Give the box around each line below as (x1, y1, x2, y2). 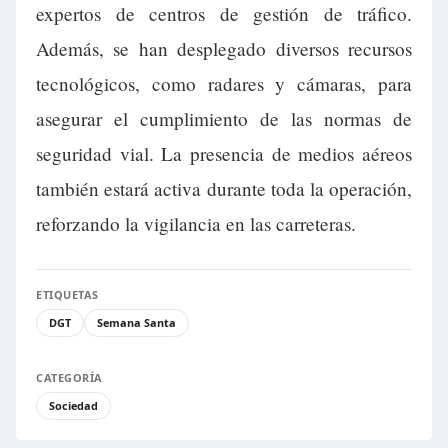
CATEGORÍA (36, 370, 103, 386)
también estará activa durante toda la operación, (36, 176, 412, 202)
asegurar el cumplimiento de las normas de (36, 106, 412, 132)
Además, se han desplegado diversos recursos (36, 36, 412, 62)
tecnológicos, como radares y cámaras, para (36, 71, 412, 97)
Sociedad (49, 398, 98, 414)
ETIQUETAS (36, 287, 99, 303)
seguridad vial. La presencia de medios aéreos (36, 141, 412, 167)
